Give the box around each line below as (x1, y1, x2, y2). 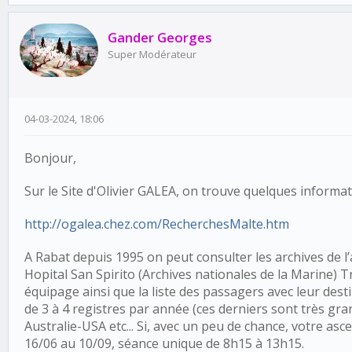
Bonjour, (24, 149, 76, 167)
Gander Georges (108, 28, 212, 47)
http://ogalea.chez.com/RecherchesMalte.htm (24, 215, 289, 233)
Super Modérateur (108, 47, 196, 62)
